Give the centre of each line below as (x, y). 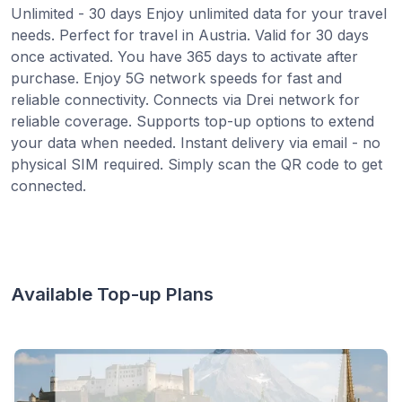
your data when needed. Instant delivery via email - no (196, 142)
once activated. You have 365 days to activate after (184, 56)
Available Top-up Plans (112, 293)
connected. (48, 185)
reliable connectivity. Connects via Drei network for (185, 99)
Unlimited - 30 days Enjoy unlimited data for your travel (199, 13)
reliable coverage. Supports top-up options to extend (192, 121)
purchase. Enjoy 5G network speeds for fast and (176, 78)
